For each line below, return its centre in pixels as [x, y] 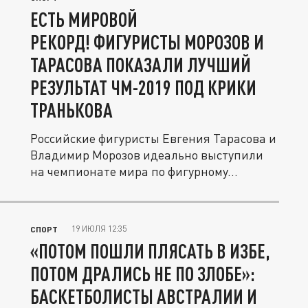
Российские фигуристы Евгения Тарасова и [153, 138]
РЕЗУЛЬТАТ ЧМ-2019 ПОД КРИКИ [143, 87]
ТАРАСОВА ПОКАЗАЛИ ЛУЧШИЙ [141, 65]
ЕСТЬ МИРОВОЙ [84, 19]
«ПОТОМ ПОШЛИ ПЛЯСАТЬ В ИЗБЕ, [150, 251]
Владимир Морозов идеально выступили [147, 155]
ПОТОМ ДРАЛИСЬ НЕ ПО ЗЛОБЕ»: [143, 274]
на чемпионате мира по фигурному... [134, 171]
